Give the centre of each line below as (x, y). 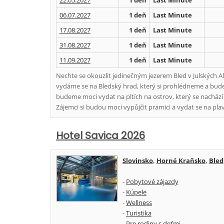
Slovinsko (137, 160)
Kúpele (136, 192)
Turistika (138, 213)
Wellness (139, 202)
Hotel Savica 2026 (100, 135)
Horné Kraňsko (181, 160)
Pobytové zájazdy (152, 181)
